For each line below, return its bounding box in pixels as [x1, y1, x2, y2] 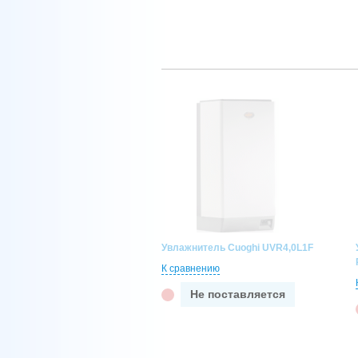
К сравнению [161, 263, 220, 274]
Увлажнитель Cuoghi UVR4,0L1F [161, 242, 313, 253]
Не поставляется [190, 288, 285, 300]
